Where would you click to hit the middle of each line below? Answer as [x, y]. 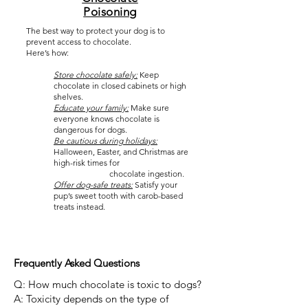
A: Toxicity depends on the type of [91, 299]
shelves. [68, 97]
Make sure [149, 108]
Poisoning [110, 12]
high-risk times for [123, 163]
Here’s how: [47, 53]
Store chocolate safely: [96, 75]
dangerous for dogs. [90, 130]
